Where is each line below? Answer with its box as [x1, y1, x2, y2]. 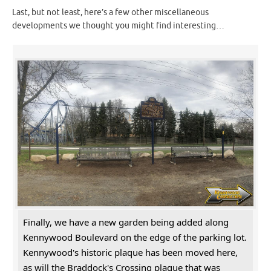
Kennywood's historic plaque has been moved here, [23, 246, 238, 258]
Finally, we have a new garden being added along [23, 215, 229, 228]
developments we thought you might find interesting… [12, 21, 224, 31]
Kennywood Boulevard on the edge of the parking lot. [23, 230, 247, 243]
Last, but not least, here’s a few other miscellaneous [12, 7, 209, 18]
